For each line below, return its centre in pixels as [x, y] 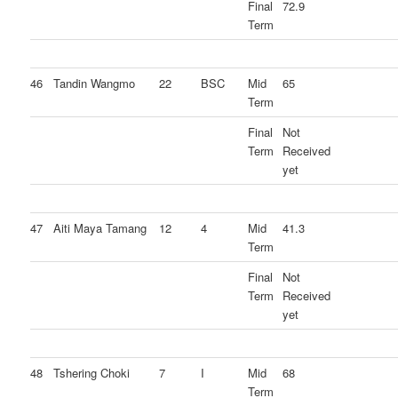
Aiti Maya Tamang [100, 228]
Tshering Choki [92, 373]
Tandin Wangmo [95, 84]
